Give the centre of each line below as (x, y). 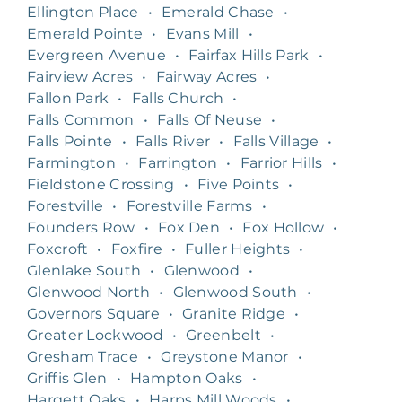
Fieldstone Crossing (101, 184)
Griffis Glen (67, 378)
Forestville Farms (189, 205)
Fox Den (189, 227)
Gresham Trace (83, 356)
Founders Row (81, 227)
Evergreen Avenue (96, 55)
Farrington (178, 162)
